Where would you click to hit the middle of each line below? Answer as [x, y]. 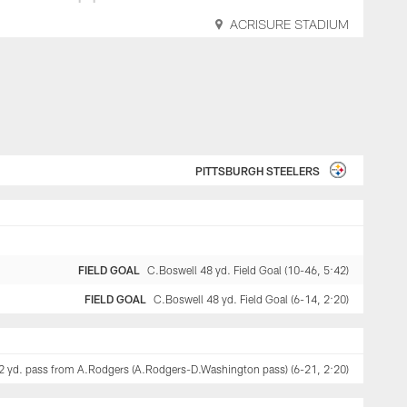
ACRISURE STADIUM [289, 26]
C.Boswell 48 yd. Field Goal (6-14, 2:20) [251, 299]
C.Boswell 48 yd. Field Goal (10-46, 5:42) [248, 270]
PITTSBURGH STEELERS [258, 170]
